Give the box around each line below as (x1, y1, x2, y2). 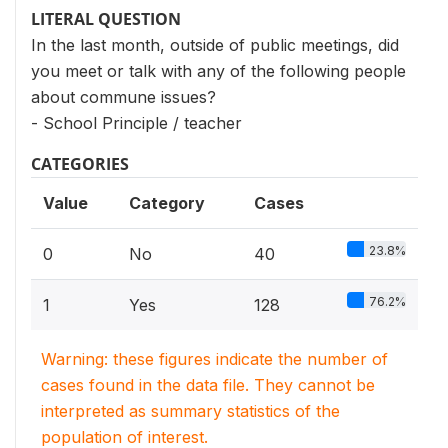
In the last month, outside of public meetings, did (31, 35, 399, 55)
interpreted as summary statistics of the (41, 401, 340, 421)
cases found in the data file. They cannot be (41, 375, 375, 395)
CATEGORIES (31, 153, 129, 175)
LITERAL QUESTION (31, 8, 181, 30)
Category (129, 193, 205, 213)
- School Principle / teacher (31, 113, 242, 133)
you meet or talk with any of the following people (31, 61, 406, 81)
